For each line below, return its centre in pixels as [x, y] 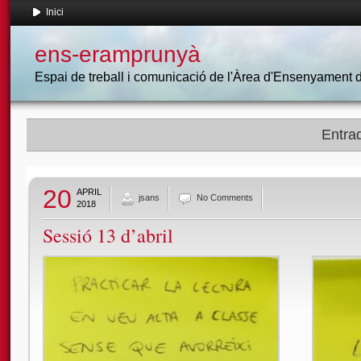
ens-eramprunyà [118, 54]
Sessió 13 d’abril [108, 235]
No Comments [225, 198]
